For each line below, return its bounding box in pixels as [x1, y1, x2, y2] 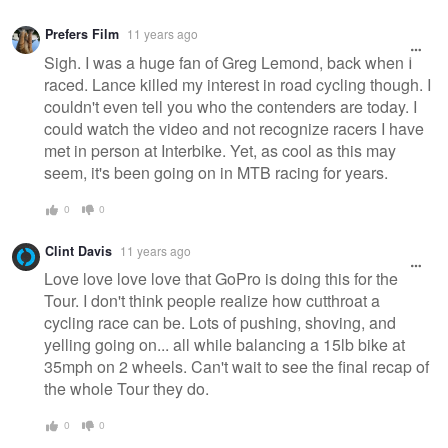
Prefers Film [45, 25, 119, 44]
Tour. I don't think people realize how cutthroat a [44, 289, 380, 313]
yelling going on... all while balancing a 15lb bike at [44, 333, 405, 357]
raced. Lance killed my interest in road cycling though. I [44, 73, 431, 97]
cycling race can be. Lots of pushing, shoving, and [44, 311, 396, 335]
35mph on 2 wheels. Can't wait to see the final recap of [44, 355, 429, 379]
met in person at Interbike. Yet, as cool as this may [44, 139, 396, 163]
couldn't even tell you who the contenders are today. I [44, 95, 417, 119]
